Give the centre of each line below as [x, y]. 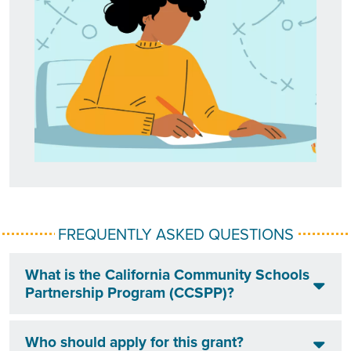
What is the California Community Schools [167, 274]
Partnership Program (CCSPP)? [130, 292]
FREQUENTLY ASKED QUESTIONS [175, 234]
